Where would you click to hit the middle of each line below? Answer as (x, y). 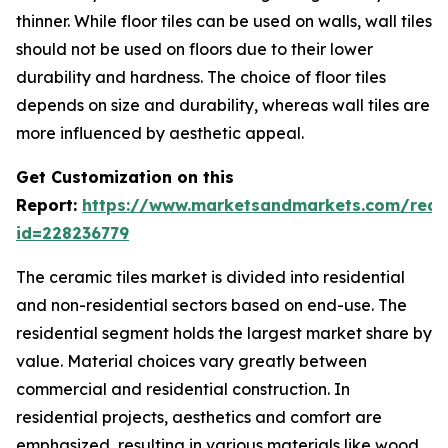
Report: (49, 204)
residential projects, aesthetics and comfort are (199, 416)
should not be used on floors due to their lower (194, 48)
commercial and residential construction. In (183, 388)
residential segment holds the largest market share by (224, 332)
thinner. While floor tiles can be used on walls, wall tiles (224, 20)
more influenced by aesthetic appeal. (160, 132)
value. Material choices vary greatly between (191, 360)
